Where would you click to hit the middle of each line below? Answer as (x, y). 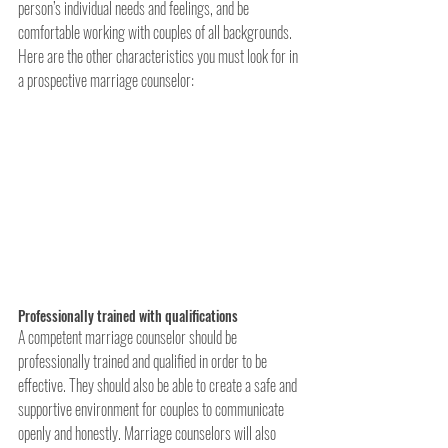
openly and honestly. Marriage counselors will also (148, 432)
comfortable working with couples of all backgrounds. (156, 32)
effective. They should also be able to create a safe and (159, 384)
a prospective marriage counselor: (106, 80)
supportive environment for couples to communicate (152, 408)
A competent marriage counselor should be (129, 336)
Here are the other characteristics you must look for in (159, 56)
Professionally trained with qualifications (128, 315)
